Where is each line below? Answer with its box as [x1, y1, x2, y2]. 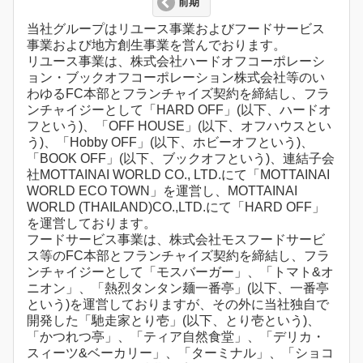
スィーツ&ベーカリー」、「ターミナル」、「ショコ [27, 346, 334, 361]
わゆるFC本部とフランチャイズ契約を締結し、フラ [27, 87, 330, 101]
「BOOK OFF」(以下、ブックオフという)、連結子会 [27, 152, 335, 166]
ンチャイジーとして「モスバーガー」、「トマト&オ [27, 265, 334, 280]
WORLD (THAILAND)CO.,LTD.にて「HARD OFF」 [27, 200, 325, 215]
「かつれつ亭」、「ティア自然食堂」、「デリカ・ [27, 330, 325, 344]
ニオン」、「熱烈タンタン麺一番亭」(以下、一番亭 [27, 281, 329, 296]
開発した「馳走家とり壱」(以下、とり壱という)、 [27, 314, 320, 328]
